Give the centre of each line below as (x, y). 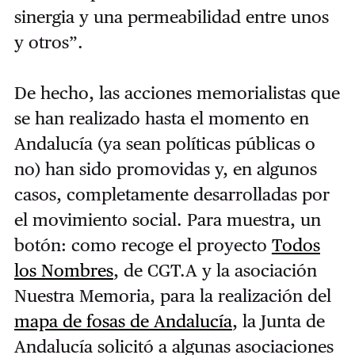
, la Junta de (278, 321)
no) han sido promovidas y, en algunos (165, 168)
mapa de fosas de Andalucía (123, 321)
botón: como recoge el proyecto (143, 244)
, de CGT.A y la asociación (215, 270)
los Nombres (63, 270)
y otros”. (48, 42)
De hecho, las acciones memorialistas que (177, 92)
